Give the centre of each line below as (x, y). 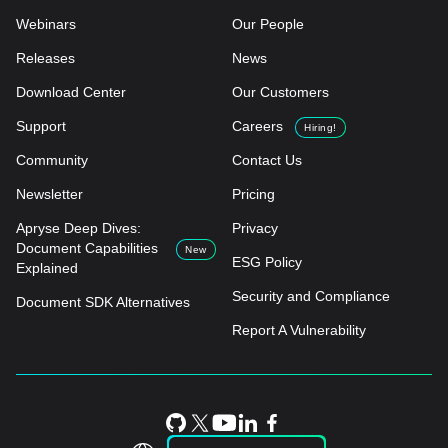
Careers (257, 126)
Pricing (253, 194)
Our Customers (280, 92)
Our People (268, 24)
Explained (47, 268)
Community (52, 160)
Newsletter (49, 194)
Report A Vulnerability (299, 330)
